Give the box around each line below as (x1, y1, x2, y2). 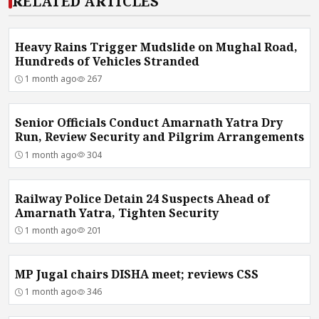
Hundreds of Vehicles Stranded (15, 53, 199, 69)
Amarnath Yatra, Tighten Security (15, 204, 219, 221)
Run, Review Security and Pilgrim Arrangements (15, 129, 304, 145)
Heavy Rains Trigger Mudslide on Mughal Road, (15, 38, 298, 55)
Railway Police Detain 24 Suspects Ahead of (15, 190, 270, 206)
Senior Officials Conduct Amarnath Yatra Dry (15, 115, 283, 131)
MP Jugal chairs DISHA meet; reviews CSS (15, 266, 258, 283)
